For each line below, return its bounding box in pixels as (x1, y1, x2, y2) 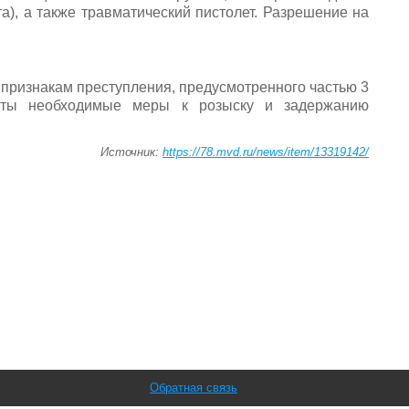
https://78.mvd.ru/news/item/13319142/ (163, 145, 369, 160)
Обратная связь (150, 380, 237, 394)
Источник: (100, 145, 163, 160)
